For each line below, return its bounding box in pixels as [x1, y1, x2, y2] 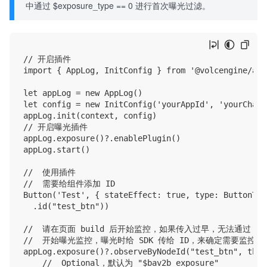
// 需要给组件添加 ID [23, 179, 115, 189]
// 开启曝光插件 [23, 122, 88, 132]
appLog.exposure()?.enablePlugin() [23, 133, 181, 144]
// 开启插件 [23, 54, 71, 64]
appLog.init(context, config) [23, 111, 157, 121]
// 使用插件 [23, 167, 76, 178]
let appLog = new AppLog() [23, 88, 142, 98]
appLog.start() [23, 145, 90, 155]
